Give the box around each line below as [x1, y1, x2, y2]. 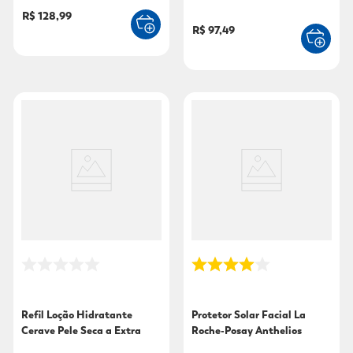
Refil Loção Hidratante [21, 308, 132, 322]
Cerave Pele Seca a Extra [21, 324, 141, 338]
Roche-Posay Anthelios [191, 324, 302, 338]
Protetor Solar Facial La [191, 308, 306, 322]
